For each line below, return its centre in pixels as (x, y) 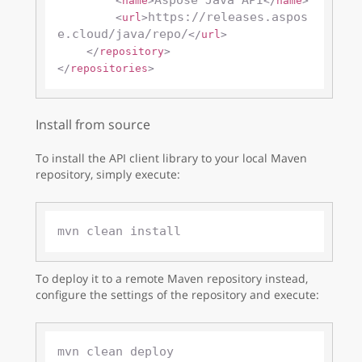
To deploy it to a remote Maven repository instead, (172, 278)
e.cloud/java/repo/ (122, 34)
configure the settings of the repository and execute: (177, 294)
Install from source (93, 124)
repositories (109, 69)
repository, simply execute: (108, 174)
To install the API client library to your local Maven (171, 158)
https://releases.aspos (227, 17)
